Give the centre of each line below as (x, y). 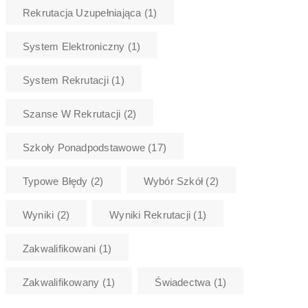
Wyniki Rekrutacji (150, 214)
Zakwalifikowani (59, 248)
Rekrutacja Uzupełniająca (82, 12)
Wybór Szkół (173, 181)
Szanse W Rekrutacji (72, 113)
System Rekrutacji (66, 80)
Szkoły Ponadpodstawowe (84, 147)
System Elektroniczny (74, 46)
